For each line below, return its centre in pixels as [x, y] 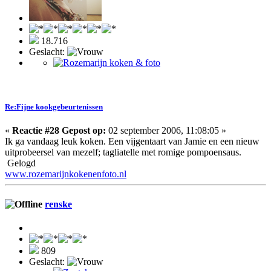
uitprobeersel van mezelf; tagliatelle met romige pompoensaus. [123, 152]
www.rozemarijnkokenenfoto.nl [66, 174]
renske [58, 204]
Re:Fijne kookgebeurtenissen [54, 107]
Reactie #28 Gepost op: [59, 131]
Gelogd [20, 163]
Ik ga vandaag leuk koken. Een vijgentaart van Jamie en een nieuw [132, 142]
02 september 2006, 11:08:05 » [166, 131]
